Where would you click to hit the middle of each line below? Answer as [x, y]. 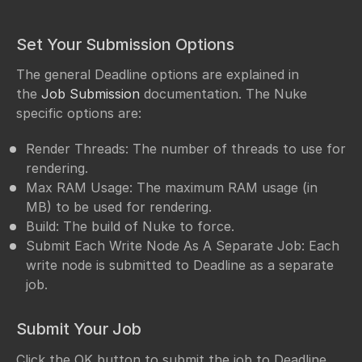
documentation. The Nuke [223, 94]
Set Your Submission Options [125, 44]
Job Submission [90, 94]
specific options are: [79, 114]
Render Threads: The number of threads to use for [186, 149]
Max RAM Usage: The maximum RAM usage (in [172, 188]
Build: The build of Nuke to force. [130, 227]
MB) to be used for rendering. [119, 207]
